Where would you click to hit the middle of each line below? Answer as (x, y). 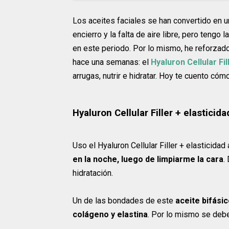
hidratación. (93, 173)
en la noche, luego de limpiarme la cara (148, 159)
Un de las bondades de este (124, 201)
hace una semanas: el (112, 62)
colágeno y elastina (110, 215)
